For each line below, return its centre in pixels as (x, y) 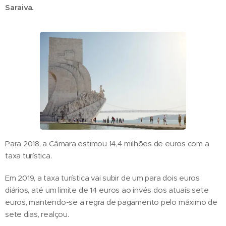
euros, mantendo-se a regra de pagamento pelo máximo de (111, 202)
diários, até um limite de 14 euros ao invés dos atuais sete (107, 190)
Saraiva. (20, 7)
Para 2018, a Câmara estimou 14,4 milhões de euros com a (107, 143)
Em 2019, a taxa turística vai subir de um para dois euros (103, 178)
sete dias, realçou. (37, 214)
